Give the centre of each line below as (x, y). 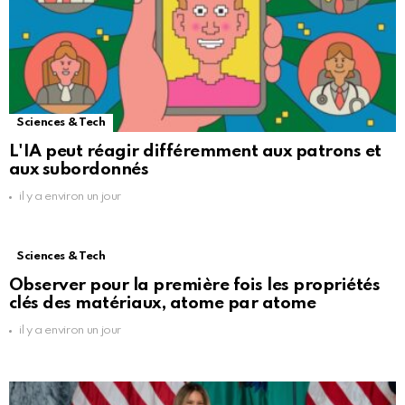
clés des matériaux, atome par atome (163, 304)
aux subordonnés (79, 170)
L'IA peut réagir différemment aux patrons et (195, 152)
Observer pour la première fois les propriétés (195, 286)
